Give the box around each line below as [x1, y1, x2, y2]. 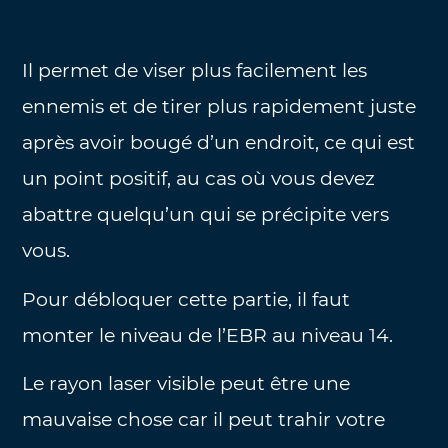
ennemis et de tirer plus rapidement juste [22, 95, 417, 119]
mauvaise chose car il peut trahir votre [22, 408, 386, 432]
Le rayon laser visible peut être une [22, 372, 351, 396]
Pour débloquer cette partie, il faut [22, 287, 351, 311]
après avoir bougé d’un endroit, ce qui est [22, 131, 416, 155]
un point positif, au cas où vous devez [22, 167, 376, 191]
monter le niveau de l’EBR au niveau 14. [22, 323, 394, 347]
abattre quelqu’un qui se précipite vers [22, 203, 390, 227]
